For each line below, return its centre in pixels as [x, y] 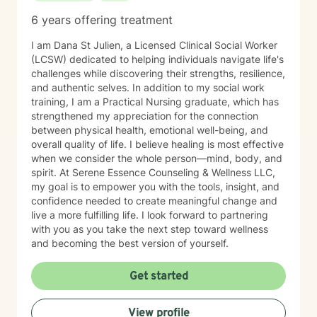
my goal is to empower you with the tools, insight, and [155, 186]
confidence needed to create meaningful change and [154, 201]
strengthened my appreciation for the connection [145, 116]
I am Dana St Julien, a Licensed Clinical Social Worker [154, 45]
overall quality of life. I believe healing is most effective [157, 144]
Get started [158, 277]
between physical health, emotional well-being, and [150, 130]
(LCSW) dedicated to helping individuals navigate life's [157, 59]
